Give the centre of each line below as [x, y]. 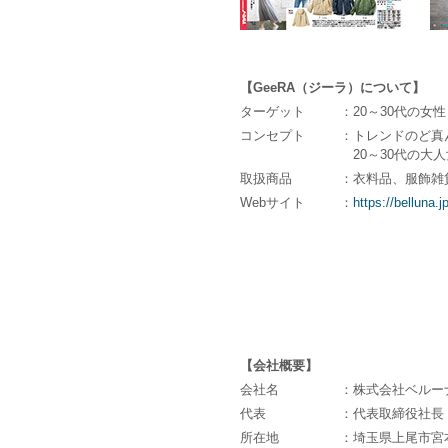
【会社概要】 [279, 366]
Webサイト [272, 202]
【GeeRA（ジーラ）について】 [332, 87]
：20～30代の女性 [393, 111]
